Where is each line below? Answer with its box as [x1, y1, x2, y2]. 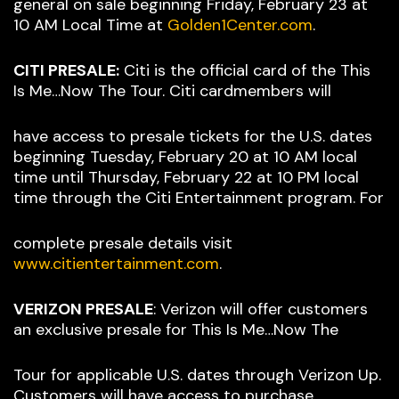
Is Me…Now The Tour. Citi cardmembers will [13, 80, 331, 102]
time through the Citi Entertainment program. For [13, 187, 384, 209]
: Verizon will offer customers [153, 298, 368, 321]
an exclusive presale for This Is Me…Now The [13, 319, 338, 341]
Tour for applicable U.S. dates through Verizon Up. [13, 364, 381, 387]
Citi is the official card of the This [119, 60, 370, 82]
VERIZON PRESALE [13, 298, 153, 321]
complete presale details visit [13, 232, 232, 255]
